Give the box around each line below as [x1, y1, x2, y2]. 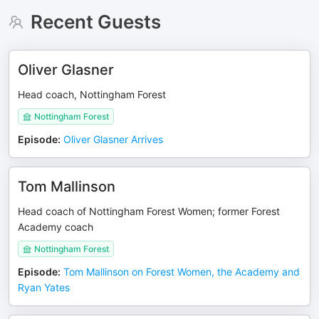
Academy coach [18, 221, 93, 233]
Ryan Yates [18, 281, 70, 293]
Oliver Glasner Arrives [63, 133, 163, 145]
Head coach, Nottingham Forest [18, 88, 166, 100]
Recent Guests [30, 11, 161, 33]
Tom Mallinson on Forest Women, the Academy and [63, 266, 300, 278]
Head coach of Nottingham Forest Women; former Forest [18, 205, 280, 217]
